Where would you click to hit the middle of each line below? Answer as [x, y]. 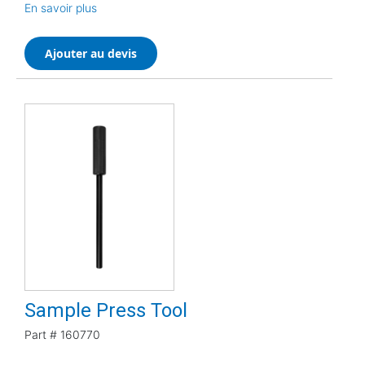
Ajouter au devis [91, 53]
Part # [41, 334]
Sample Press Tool [106, 310]
